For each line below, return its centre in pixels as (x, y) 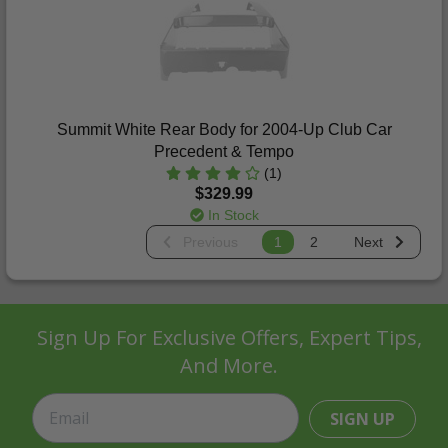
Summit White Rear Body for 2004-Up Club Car (224, 129)
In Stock (231, 215)
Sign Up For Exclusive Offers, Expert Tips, (229, 337)
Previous (209, 242)
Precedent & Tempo (224, 151)
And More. (229, 365)
